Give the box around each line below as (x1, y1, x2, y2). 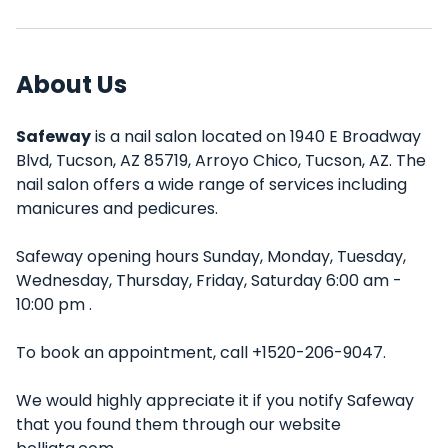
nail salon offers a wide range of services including (16, 173, 407, 196)
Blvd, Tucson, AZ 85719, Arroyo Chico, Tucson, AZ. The (16, 149, 426, 172)
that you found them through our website (16, 413, 341, 436)
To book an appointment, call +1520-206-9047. (16, 341, 386, 364)
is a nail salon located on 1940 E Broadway (91, 125, 421, 148)
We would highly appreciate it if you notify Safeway (16, 389, 414, 412)
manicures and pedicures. (16, 197, 218, 220)
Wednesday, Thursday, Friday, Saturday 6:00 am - (16, 269, 402, 292)
